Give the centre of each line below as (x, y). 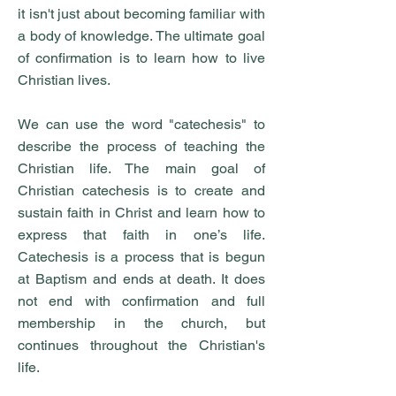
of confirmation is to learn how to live (141, 58)
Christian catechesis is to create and (141, 190)
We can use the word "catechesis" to (141, 124)
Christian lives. (64, 80)
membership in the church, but (141, 323)
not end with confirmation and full (141, 301)
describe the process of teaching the (141, 146)
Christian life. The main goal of (141, 168)
